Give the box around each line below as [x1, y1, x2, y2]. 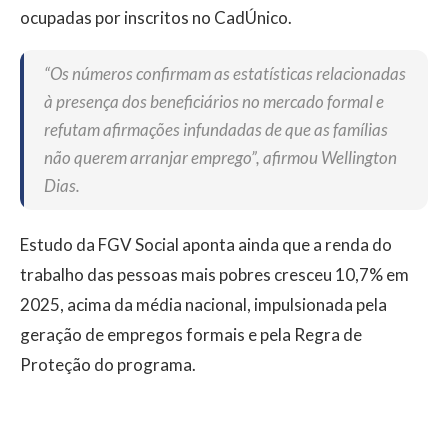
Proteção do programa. [20, 354, 196, 376]
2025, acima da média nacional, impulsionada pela [20, 294, 387, 316]
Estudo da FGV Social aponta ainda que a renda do [20, 234, 392, 256]
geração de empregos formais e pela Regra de [20, 324, 362, 346]
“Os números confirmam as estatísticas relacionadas [44, 63, 406, 85]
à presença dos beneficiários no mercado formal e [44, 91, 384, 113]
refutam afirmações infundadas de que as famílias [44, 119, 388, 141]
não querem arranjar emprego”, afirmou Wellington [44, 147, 397, 169]
